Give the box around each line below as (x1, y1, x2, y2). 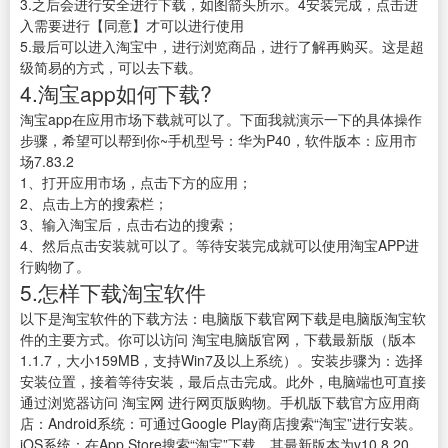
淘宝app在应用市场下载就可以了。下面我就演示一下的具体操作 (20, 109, 422, 130)
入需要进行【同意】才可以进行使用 (20, 15, 244, 36)
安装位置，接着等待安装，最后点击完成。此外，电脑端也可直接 (20, 371, 426, 392)
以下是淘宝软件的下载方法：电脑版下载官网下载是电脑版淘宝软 (20, 308, 426, 329)
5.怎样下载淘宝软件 (20, 277, 206, 308)
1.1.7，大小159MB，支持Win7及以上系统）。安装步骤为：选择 (20, 350, 423, 371)
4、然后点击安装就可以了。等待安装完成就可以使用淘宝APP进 (20, 235, 419, 256)
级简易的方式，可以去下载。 (20, 57, 202, 78)
